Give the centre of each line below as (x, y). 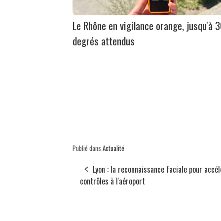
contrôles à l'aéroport (112, 181)
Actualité (113, 148)
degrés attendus (104, 40)
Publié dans (88, 148)
